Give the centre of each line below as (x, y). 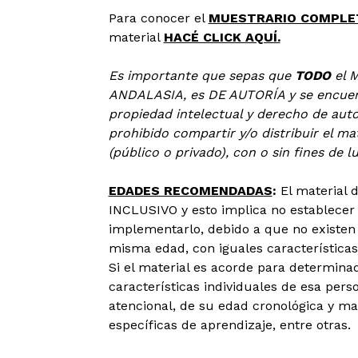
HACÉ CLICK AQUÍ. (222, 37)
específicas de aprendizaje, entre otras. (229, 325)
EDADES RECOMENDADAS (190, 191)
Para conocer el (158, 18)
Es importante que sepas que (201, 76)
